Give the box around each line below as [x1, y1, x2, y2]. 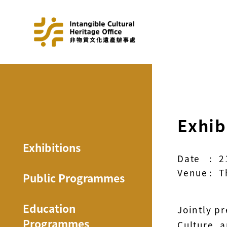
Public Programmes [23, 170, 125, 185]
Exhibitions [23, 140, 81, 155]
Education [23, 201, 75, 216]
